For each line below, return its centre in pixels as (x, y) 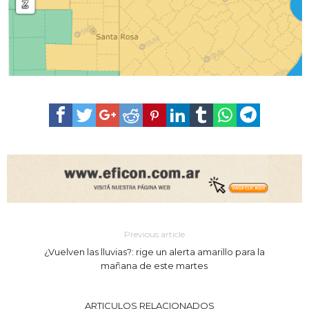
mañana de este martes (154, 265)
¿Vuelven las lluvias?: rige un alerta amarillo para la (154, 251)
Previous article (154, 234)
